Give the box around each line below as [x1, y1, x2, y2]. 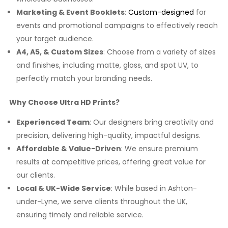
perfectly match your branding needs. [16, 73, 152, 83]
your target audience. [16, 34, 94, 44]
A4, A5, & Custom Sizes [16, 47, 103, 57]
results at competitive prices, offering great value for [16, 157, 206, 167]
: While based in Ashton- [110, 183, 197, 193]
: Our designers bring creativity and [89, 117, 214, 127]
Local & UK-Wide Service [16, 183, 111, 193]
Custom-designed [128, 7, 194, 17]
